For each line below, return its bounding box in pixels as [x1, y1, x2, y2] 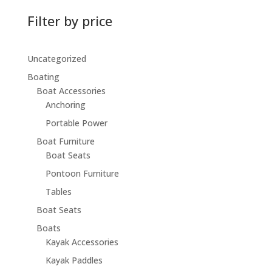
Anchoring [45, 99, 86, 111]
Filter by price [27, 12, 112, 30]
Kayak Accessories [45, 236, 118, 248]
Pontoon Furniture [45, 168, 119, 180]
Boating [27, 71, 59, 83]
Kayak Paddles [45, 254, 103, 267]
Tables [45, 186, 72, 198]
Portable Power [45, 117, 107, 129]
